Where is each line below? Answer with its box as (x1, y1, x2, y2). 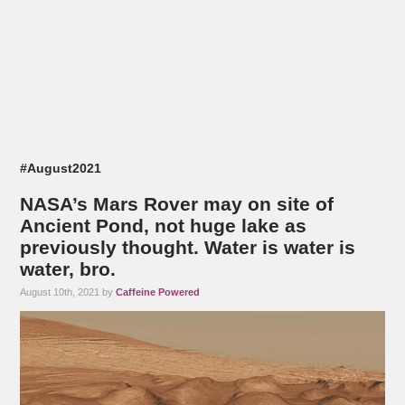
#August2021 (20, 162, 102, 176)
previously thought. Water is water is (20, 237, 356, 259)
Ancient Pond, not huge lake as (20, 215, 307, 237)
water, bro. (20, 259, 117, 280)
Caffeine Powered (116, 287, 201, 298)
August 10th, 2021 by (20, 287, 117, 298)
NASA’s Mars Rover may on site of (20, 193, 334, 215)
